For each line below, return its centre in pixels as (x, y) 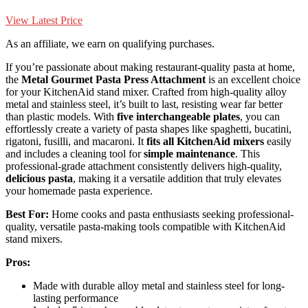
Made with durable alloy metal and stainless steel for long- (159, 286)
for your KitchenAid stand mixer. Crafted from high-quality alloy (146, 92)
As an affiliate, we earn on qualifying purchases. (110, 44)
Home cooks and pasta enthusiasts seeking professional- (171, 214)
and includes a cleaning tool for (75, 154)
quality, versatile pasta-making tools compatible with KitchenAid (145, 227)
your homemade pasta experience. (79, 191)
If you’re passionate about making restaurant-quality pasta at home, (150, 67)
